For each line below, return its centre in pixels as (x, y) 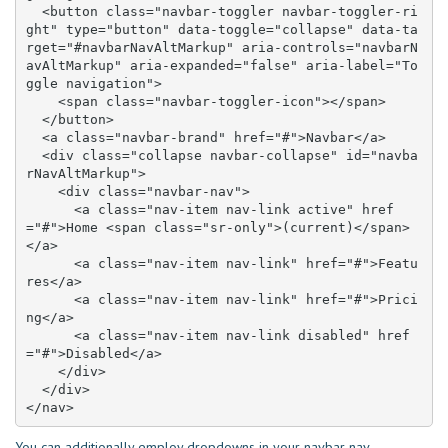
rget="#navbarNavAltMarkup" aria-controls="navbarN (221, 47)
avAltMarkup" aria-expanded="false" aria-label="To (221, 65)
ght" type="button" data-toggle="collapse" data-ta (221, 29)
